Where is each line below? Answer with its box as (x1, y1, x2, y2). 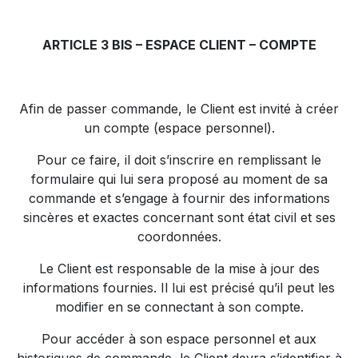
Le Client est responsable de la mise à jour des (38, 261, 320, 276)
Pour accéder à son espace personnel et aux (42, 331, 316, 347)
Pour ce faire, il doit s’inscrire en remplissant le (37, 152, 321, 168)
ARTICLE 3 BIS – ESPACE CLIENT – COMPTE (42, 37, 316, 53)
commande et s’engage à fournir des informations (28, 190, 330, 206)
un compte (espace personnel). (83, 120, 275, 136)
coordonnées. (137, 229, 221, 245)
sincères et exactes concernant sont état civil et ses (22, 209, 336, 225)
